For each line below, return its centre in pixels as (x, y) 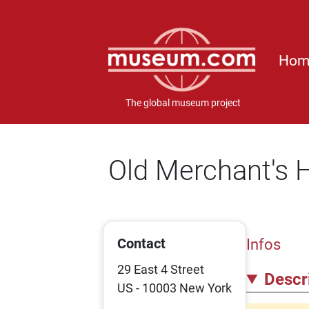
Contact (142, 243)
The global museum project (183, 103)
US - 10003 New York (175, 288)
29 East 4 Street (161, 269)
